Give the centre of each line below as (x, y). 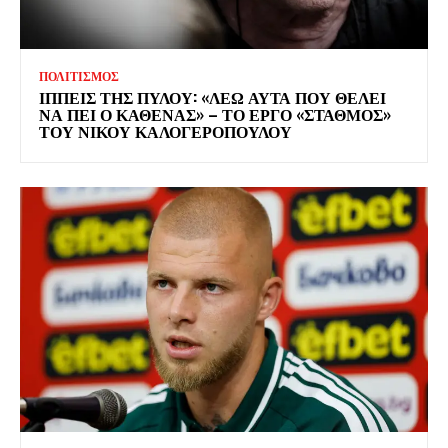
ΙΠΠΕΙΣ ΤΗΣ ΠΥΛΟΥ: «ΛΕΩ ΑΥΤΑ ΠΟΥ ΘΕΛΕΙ (212, 96)
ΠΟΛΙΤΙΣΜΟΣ (79, 76)
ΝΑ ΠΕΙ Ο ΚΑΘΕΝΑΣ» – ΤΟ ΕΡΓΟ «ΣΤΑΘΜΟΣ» (215, 113)
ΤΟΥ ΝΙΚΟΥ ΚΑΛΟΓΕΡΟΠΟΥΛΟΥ (165, 130)
